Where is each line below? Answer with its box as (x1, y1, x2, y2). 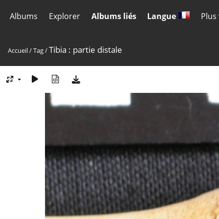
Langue (147, 11, 178, 22)
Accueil (8, 46, 28, 55)
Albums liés (91, 11, 136, 22)
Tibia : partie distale (49, 44, 122, 55)
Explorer (48, 11, 80, 22)
